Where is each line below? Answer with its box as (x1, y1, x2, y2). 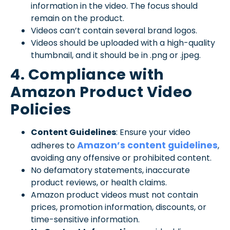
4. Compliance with (10, 64, 164, 85)
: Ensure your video (116, 126, 190, 139)
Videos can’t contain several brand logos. (31, 25, 197, 37)
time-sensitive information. (31, 214, 140, 226)
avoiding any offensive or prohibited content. (31, 152, 212, 164)
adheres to (31, 140, 77, 152)
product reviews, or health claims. (31, 177, 167, 189)
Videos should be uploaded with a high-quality (31, 37, 215, 49)
